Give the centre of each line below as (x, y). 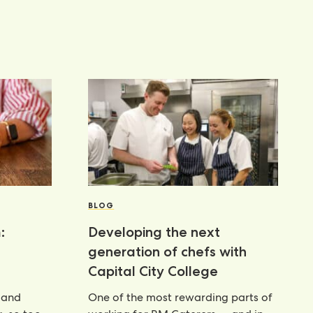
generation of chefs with (167, 251)
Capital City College (153, 271)
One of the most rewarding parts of (180, 297)
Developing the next (154, 232)
